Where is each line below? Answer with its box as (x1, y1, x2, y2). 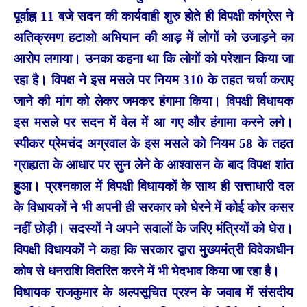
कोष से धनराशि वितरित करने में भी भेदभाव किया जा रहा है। (14, 263, 280, 278)
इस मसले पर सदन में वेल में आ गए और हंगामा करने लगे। (14, 114, 293, 130)
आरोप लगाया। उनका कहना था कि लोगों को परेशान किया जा (14, 51, 293, 66)
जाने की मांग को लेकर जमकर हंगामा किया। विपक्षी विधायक (14, 93, 293, 108)
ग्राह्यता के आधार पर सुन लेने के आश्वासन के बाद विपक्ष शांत (14, 157, 293, 172)
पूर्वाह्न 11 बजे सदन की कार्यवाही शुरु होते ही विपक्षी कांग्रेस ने (14, 8, 293, 23)
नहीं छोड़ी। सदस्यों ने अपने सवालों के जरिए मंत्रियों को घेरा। (14, 221, 293, 236)
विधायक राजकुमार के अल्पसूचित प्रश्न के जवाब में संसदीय (14, 284, 293, 299)
